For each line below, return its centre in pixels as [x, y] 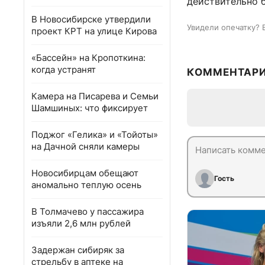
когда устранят [64, 70]
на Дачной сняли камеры [85, 146]
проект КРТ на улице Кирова [94, 31]
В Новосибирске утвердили [91, 19]
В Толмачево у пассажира [88, 211]
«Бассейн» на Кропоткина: [88, 58]
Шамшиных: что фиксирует [90, 108]
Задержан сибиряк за [78, 250]
